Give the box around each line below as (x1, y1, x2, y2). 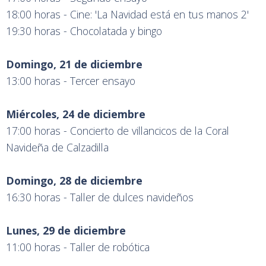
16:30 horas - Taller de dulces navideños (6, 190, 194, 205)
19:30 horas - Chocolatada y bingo (6, 24, 162, 39)
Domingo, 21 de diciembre (6, 57, 142, 72)
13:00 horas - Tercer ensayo (6, 74, 135, 88)
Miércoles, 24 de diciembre (6, 107, 145, 122)
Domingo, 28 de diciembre (6, 173, 142, 188)
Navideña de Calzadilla (6, 140, 112, 155)
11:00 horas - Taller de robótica (6, 240, 150, 255)
